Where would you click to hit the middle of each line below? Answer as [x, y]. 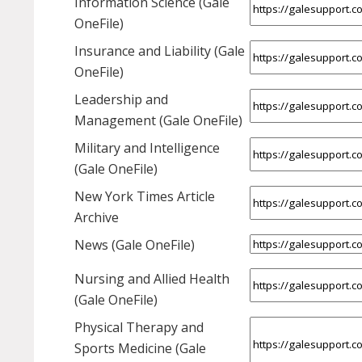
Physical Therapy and [139, 328]
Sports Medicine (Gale [140, 349]
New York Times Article [145, 197]
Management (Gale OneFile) [158, 121]
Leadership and [121, 100]
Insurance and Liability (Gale [160, 51]
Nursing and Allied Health [152, 279]
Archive [97, 218]
